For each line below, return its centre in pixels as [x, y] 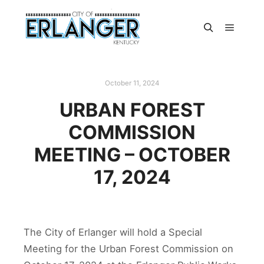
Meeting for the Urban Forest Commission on [128, 249]
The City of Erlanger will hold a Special [113, 232]
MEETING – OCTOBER [132, 155]
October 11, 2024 [132, 83]
